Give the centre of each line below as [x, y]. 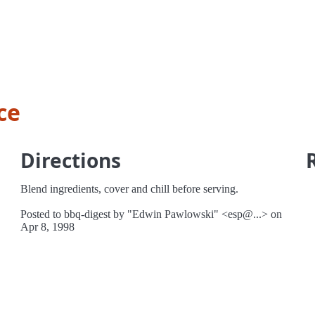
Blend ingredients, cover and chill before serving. [130, 189]
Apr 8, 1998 [48, 227]
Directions [71, 160]
